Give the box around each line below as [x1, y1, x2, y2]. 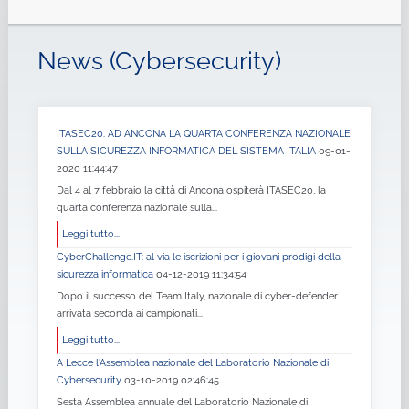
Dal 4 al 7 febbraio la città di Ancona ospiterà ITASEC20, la [56, 184, 326, 197]
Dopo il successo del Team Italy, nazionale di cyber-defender [56, 289, 338, 303]
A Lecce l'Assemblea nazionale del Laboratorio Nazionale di [56, 356, 329, 370]
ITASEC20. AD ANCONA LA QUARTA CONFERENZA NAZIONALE [56, 127, 351, 141]
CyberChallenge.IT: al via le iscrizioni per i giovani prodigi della [56, 250, 341, 264]
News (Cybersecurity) [37, 47, 281, 76]
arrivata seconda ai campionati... [56, 307, 203, 320]
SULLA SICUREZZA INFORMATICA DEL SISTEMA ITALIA [56, 144, 319, 158]
